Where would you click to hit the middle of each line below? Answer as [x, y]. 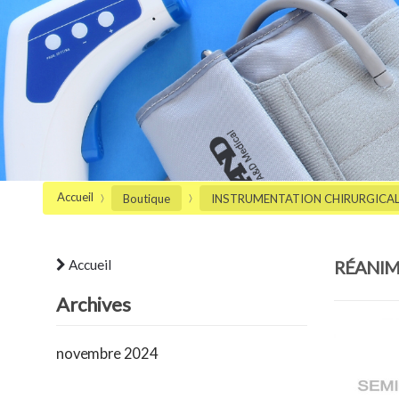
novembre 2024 [107, 354]
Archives [94, 305]
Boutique [147, 198]
